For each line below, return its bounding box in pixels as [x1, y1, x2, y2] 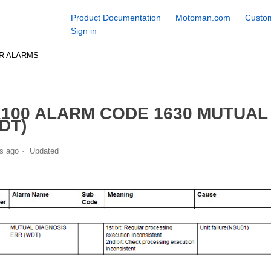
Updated [29, 146, 59, 155]
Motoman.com [175, 13, 230, 22]
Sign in [70, 26, 97, 36]
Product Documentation [70, 13, 161, 22]
